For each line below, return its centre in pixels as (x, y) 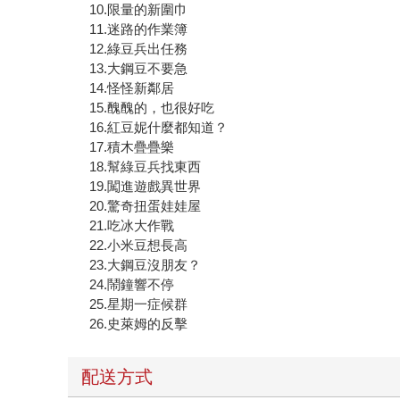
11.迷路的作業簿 (139, 29)
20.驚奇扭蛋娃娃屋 (146, 205)
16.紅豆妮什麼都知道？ (159, 127)
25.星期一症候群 (139, 304)
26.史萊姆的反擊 (139, 323)
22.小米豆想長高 (139, 245)
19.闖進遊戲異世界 (146, 186)
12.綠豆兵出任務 (139, 48)
